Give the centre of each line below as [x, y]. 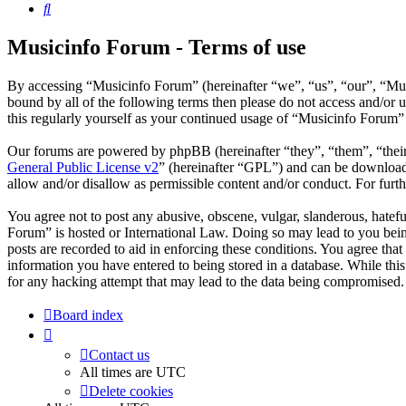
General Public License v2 [83, 168]
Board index [88, 315]
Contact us [119, 355]
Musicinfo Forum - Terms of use [157, 48]
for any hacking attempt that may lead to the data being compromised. [206, 282]
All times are [118, 372]
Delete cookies [131, 391]
